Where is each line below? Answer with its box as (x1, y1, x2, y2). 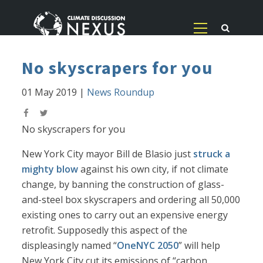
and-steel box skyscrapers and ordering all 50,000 (22, 193, 241, 207)
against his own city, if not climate (78, 163, 229, 176)
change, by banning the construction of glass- (22, 178, 225, 191)
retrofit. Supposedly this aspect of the (22, 224, 188, 237)
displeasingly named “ (22, 239, 117, 252)
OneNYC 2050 (117, 239, 179, 252)
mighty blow (22, 163, 79, 176)
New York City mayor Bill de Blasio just (22, 147, 194, 161)
